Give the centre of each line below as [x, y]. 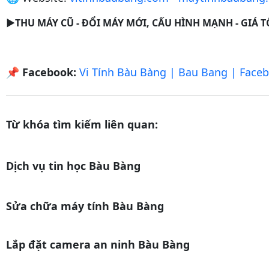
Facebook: [49, 72]
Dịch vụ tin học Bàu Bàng [73, 166]
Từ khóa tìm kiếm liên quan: [82, 125]
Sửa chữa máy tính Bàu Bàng [85, 206]
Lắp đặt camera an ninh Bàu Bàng [98, 245]
